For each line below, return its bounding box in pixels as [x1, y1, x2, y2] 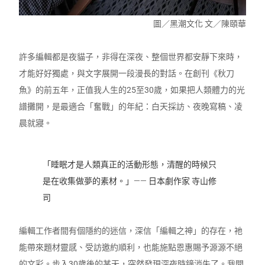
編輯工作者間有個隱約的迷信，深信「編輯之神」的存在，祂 [19, 226, 243, 236]
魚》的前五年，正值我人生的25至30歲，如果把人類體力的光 [19, 85, 245, 95]
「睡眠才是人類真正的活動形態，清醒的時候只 [43, 160, 217, 170]
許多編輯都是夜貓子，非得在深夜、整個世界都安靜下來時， [19, 52, 243, 62]
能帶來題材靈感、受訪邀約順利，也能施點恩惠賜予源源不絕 [19, 243, 243, 253]
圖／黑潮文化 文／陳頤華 [153, 19, 246, 29]
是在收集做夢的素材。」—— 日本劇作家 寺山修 [43, 176, 217, 186]
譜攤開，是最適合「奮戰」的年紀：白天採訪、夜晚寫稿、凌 [19, 102, 243, 112]
